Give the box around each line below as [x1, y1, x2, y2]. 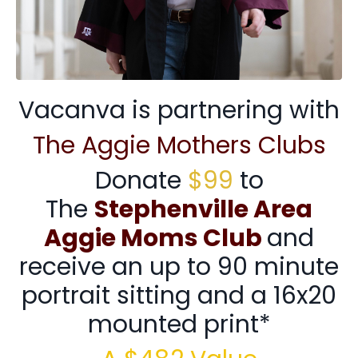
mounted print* [87, 308, 271, 342]
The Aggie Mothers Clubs [32, 129, 326, 163]
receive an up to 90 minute [19, 250, 339, 284]
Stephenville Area [94, 193, 312, 227]
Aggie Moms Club [44, 221, 267, 256]
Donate [94, 164, 181, 198]
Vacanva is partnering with [18, 93, 340, 128]
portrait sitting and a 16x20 [22, 279, 336, 313]
